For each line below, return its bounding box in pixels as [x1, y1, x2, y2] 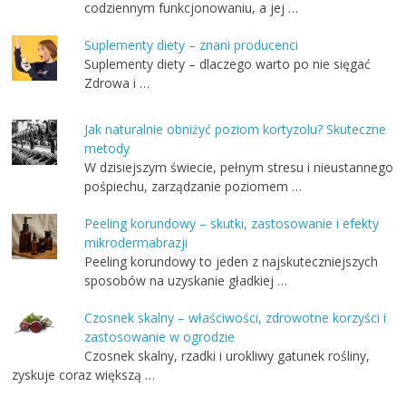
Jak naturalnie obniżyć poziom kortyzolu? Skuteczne [84, 121, 387, 139]
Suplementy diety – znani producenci [84, 36, 299, 54]
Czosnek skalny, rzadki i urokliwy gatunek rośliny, [84, 347, 371, 365]
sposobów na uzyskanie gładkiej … [84, 272, 288, 290]
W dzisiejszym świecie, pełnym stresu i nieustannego [84, 159, 394, 177]
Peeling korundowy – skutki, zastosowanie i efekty [84, 215, 380, 233]
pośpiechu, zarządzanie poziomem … [84, 178, 303, 196]
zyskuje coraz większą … [12, 366, 156, 384]
